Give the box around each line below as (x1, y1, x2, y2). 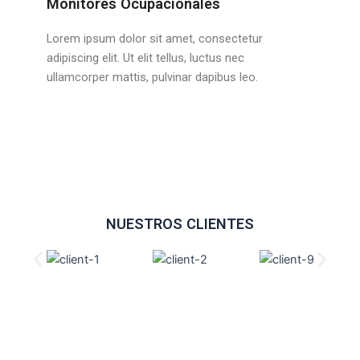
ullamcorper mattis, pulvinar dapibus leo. (47, 70, 259, 85)
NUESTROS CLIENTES (106, 215, 254, 233)
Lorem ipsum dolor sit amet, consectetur (47, 31, 264, 47)
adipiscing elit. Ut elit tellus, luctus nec (47, 51, 245, 66)
